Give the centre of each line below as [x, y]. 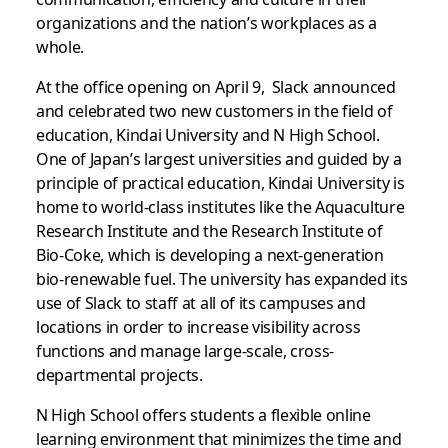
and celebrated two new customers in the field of [214, 109]
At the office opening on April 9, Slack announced [215, 85]
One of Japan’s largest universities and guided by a [218, 157]
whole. [59, 45]
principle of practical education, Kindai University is [220, 181]
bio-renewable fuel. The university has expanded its [221, 277]
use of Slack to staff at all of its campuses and [200, 301]
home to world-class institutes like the [175, 205]
